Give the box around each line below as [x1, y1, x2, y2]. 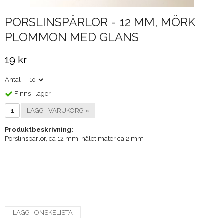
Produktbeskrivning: [5, 125, 73, 133]
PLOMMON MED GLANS [5, 30, 139, 44]
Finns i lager [14, 89, 51, 97]
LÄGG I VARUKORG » [27, 106, 89, 114]
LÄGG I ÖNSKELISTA [13, 208, 73, 216]
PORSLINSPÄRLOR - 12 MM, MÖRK [5, 15, 195, 29]
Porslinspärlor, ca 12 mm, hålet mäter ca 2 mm [5, 134, 144, 142]
